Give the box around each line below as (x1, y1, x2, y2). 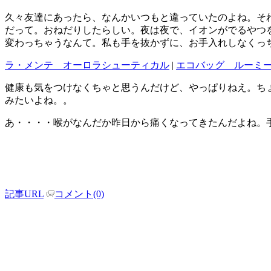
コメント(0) (54, 189, 104, 200)
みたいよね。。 (5, 95, 73, 106)
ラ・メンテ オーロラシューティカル (5, 60, 169, 71)
